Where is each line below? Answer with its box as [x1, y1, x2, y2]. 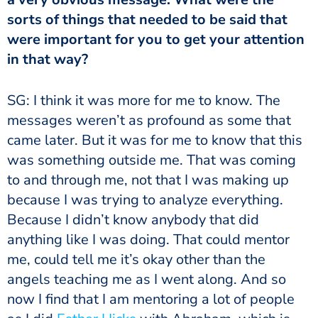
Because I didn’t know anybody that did [7, 209, 259, 229]
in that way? [7, 49, 88, 69]
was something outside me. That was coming [7, 150, 296, 170]
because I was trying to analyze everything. [7, 190, 283, 209]
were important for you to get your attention [7, 29, 305, 49]
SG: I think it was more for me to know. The [7, 90, 280, 110]
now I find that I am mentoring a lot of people [7, 289, 295, 309]
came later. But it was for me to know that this [7, 130, 302, 150]
